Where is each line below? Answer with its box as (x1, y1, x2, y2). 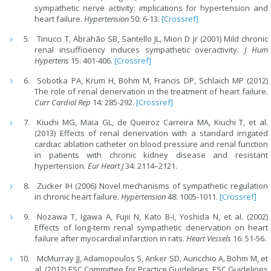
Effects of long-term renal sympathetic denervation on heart (34, 222, 268, 233)
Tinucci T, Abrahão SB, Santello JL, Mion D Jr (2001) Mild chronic (37, 33, 268, 45)
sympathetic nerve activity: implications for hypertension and (34, 2, 268, 14)
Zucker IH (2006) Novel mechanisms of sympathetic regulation (37, 180, 268, 192)
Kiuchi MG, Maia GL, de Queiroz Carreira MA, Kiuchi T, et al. (37, 117, 268, 128)
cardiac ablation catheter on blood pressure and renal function (34, 139, 268, 150)
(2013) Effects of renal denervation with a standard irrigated (34, 128, 268, 139)
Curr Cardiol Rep (34, 97, 93, 108)
